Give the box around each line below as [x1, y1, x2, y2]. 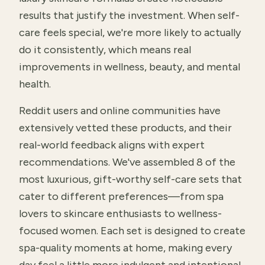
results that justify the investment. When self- [19, 9, 240, 22]
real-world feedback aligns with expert [19, 138, 205, 151]
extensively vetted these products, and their [19, 121, 232, 134]
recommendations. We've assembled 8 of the [19, 156, 235, 169]
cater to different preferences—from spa [19, 190, 224, 203]
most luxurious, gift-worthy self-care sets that [19, 173, 242, 186]
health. [19, 77, 51, 91]
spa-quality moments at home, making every [19, 241, 232, 254]
